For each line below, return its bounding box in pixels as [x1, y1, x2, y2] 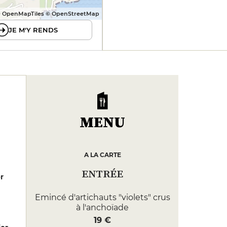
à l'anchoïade [76, 203, 129, 212]
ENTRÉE [82, 166, 123, 181]
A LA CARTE [84, 151, 121, 159]
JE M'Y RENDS [8, 26, 58, 34]
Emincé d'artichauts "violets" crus [34, 193, 170, 202]
